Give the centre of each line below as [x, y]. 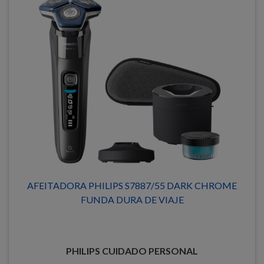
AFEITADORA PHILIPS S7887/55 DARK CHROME [132, 185]
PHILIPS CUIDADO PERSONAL [132, 251]
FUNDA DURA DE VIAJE [132, 199]
